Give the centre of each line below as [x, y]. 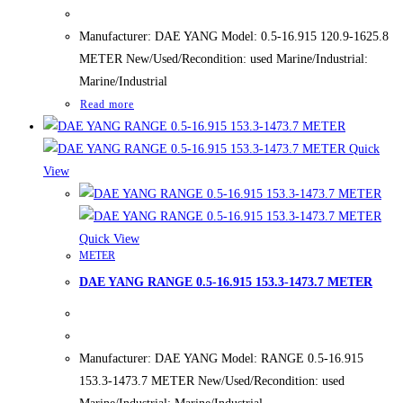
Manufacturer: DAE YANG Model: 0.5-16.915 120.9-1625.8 [234, 36]
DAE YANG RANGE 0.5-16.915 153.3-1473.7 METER [226, 282]
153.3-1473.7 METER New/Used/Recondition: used [212, 381]
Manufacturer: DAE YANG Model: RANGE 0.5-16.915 [221, 359]
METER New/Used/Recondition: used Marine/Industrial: [224, 58]
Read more [107, 104]
